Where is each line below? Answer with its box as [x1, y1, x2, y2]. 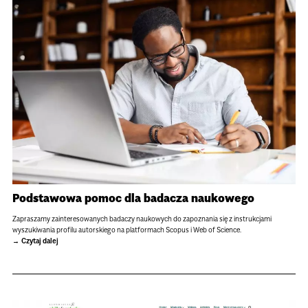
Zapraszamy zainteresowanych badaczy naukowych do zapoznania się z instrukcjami [12, 214, 272, 223]
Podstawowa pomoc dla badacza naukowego [12, 191, 254, 206]
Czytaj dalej [21, 236, 58, 245]
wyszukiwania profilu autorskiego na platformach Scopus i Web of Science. [12, 225, 241, 234]
